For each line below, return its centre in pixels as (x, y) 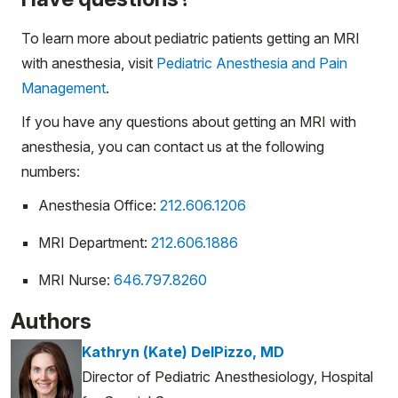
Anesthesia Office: (99, 205)
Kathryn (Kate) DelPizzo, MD (183, 351)
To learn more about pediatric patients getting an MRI (191, 38)
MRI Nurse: (76, 279)
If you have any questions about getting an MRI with (189, 121)
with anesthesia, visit (89, 63)
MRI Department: (95, 242)
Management (64, 88)
